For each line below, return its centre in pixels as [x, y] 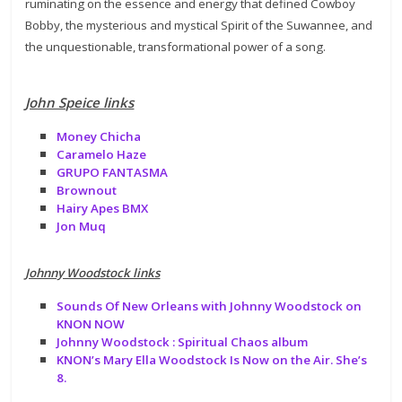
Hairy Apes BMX [103, 208]
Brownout [87, 190]
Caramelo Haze [102, 154]
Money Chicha [99, 136]
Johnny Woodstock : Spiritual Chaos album [183, 341]
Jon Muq [82, 226]
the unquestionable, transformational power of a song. [176, 46]
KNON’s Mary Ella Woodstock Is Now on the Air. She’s [212, 359]
